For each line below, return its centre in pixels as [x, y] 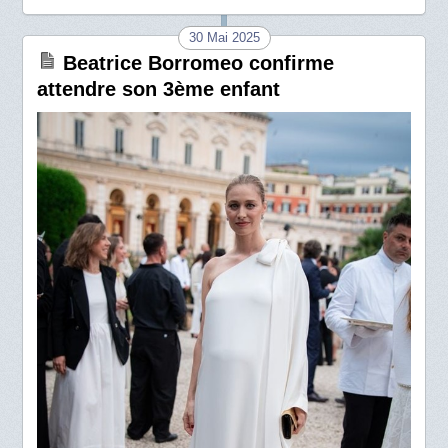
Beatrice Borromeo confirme [199, 62]
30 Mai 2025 [224, 37]
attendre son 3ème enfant [159, 88]
